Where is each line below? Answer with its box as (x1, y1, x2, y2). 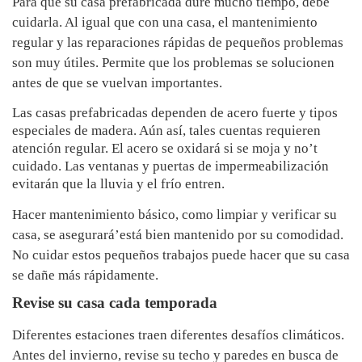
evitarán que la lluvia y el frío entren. (12, 176, 225, 192)
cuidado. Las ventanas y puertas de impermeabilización (12, 158, 329, 175)
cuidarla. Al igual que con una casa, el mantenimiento (12, 15, 318, 31)
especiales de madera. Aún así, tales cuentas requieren (12, 123, 321, 139)
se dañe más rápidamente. (12, 267, 158, 284)
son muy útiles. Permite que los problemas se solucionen (12, 55, 335, 71)
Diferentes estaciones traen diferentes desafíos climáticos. (12, 327, 344, 343)
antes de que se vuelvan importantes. (12, 75, 222, 91)
